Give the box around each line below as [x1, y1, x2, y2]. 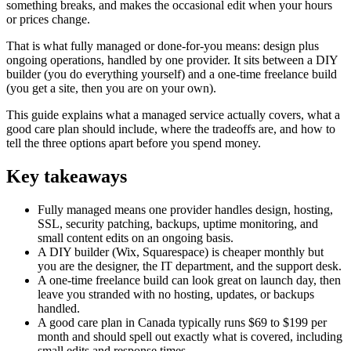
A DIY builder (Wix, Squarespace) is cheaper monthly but [38, 244, 324, 259]
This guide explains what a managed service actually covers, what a [6, 107, 340, 121]
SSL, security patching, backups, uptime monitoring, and [38, 216, 318, 230]
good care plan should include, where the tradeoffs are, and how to [6, 121, 335, 136]
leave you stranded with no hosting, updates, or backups [38, 287, 314, 301]
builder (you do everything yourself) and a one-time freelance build [6, 67, 337, 81]
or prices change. [6, 12, 90, 26]
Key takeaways [6, 165, 127, 186]
